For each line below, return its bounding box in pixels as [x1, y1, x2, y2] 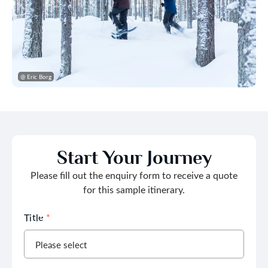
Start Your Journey [56, 147, 212, 168]
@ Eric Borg [20, 72, 51, 80]
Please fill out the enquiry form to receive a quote [31, 168, 237, 181]
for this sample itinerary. [83, 182, 185, 196]
